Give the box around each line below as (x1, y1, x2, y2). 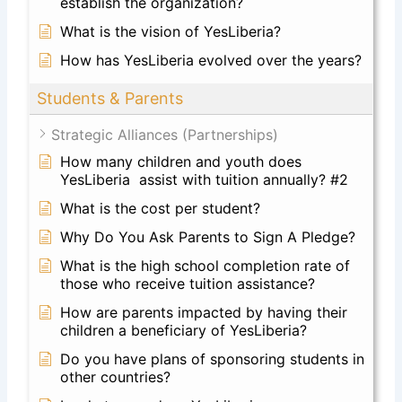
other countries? (60, 367, 171, 386)
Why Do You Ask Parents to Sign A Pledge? (60, 227, 356, 246)
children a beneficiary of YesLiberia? (60, 320, 308, 339)
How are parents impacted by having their (60, 302, 348, 321)
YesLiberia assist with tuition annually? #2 (60, 170, 349, 188)
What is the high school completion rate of (60, 256, 351, 275)
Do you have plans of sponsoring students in (60, 349, 365, 368)
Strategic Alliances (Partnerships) (51, 125, 279, 144)
